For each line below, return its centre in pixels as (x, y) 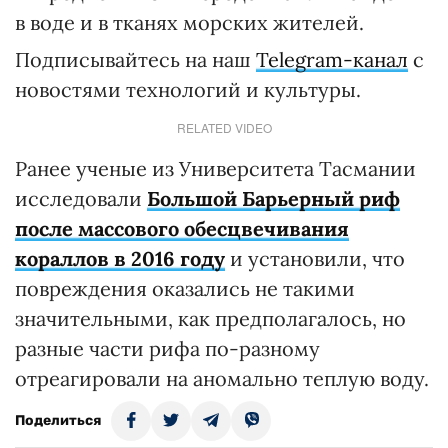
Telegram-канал (332, 59)
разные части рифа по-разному (167, 348)
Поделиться (58, 420)
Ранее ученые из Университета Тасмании (215, 168)
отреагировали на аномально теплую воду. (222, 378)
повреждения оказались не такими (185, 288)
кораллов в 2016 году (120, 258)
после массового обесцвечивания (182, 228)
